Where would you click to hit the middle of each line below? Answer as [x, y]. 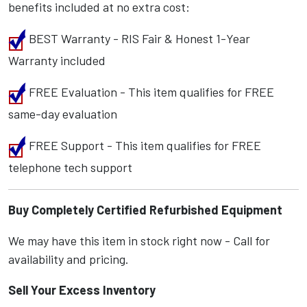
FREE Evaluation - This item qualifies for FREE [150, 92]
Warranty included [57, 61]
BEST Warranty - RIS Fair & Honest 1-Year [138, 39]
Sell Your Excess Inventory [82, 290]
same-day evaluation [63, 114]
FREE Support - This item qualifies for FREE [144, 146]
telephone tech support [70, 168]
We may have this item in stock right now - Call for [139, 241]
